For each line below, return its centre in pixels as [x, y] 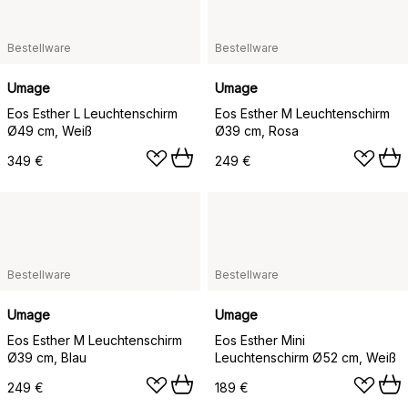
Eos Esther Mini [260, 340]
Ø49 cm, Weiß [50, 131]
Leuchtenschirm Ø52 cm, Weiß [306, 357]
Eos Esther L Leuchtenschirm [92, 113]
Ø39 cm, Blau [47, 357]
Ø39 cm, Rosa [257, 131]
